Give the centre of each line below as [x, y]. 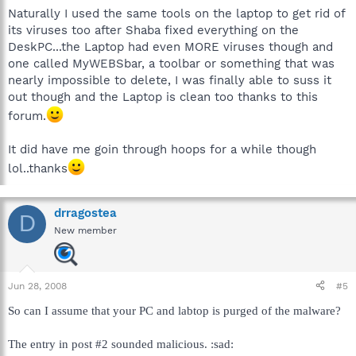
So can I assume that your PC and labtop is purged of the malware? [174, 310]
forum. [27, 116]
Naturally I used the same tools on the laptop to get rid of [176, 13]
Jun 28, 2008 [37, 286]
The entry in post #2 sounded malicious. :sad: [121, 344]
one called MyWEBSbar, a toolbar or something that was [171, 63]
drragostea [85, 213]
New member [85, 230]
